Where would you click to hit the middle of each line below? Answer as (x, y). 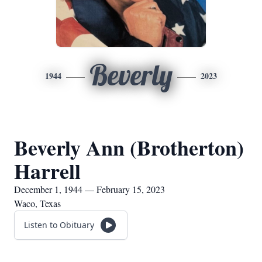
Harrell (47, 171)
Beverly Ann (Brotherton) (129, 147)
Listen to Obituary (59, 225)
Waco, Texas (37, 203)
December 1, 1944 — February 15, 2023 (89, 189)
